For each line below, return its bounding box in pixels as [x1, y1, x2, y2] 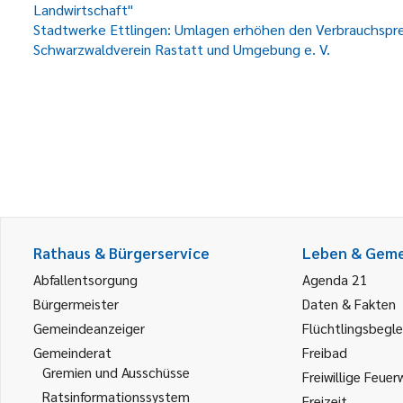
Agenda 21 [302, 270, 368, 289]
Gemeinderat [33, 343, 112, 362]
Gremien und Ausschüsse [42, 363, 190, 381]
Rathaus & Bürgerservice [33, 243, 210, 263]
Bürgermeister [33, 294, 119, 313]
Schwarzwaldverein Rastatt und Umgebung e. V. [33, 40, 330, 58]
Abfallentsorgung [33, 270, 138, 289]
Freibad [302, 343, 347, 362]
